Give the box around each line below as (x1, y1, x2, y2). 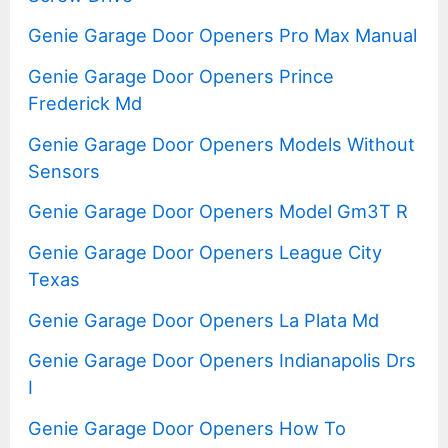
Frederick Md (28, 92, 143, 115)
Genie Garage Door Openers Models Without (28, 132, 416, 155)
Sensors (28, 159, 101, 182)
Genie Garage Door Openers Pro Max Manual (28, 24, 418, 47)
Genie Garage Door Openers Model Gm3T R (28, 200, 409, 223)
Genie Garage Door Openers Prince (28, 65, 335, 88)
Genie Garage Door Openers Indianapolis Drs (28, 349, 417, 372)
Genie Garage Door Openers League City (28, 241, 383, 264)
